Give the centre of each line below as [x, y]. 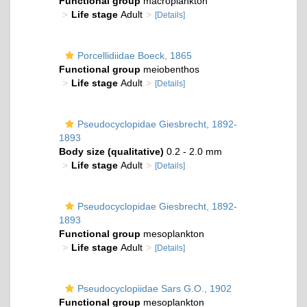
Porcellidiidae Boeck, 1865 [135, 56]
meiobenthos [170, 69]
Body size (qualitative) [111, 151]
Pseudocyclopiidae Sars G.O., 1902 [155, 288]
